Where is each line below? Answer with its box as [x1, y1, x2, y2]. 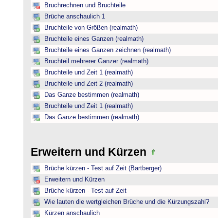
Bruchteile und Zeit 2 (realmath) [44, 80, 133, 87]
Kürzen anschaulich [44, 210, 100, 217]
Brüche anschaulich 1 [44, 13, 105, 20]
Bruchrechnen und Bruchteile [44, 2, 126, 9]
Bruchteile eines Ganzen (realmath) [44, 36, 144, 42]
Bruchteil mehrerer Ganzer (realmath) [44, 58, 148, 65]
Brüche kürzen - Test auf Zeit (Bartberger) [44, 165, 162, 172]
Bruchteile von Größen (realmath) [44, 24, 138, 31]
